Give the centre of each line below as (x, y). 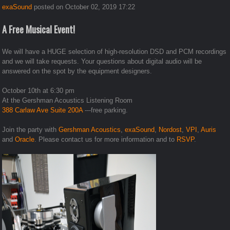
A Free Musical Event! (39, 29)
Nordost (170, 129)
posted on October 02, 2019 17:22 (84, 7)
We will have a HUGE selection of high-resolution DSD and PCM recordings (114, 51)
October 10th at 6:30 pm (39, 90)
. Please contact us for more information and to (106, 139)
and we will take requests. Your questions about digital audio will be (102, 61)
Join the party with (31, 129)
